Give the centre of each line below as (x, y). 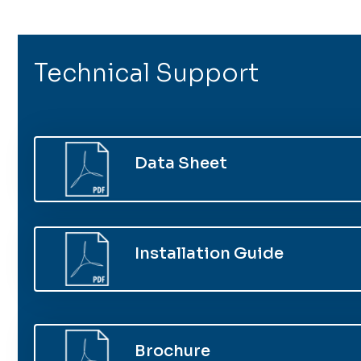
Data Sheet (180, 163)
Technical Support (146, 73)
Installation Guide (209, 253)
